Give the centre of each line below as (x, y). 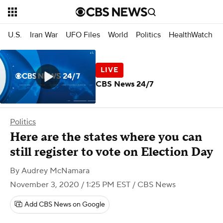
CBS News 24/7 (125, 84)
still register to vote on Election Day (111, 152)
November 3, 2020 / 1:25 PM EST (70, 185)
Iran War (44, 35)
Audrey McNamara (56, 171)
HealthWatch (191, 35)
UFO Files (83, 35)
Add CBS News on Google (65, 205)
